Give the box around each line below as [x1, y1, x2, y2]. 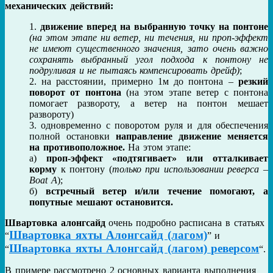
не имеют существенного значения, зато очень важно [29, 43, 268, 54]
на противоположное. [29, 142, 125, 153]
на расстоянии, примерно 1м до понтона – [41, 76, 238, 87]
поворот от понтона [29, 87, 121, 98]
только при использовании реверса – [112, 164, 268, 175]
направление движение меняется [116, 131, 268, 142]
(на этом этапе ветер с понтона [121, 87, 268, 98]
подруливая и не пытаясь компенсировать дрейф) [29, 65, 239, 76]
